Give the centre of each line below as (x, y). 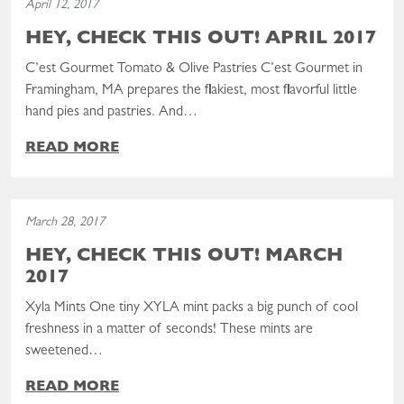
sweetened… (64, 351)
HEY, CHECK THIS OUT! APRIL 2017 (201, 40)
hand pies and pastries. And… (111, 112)
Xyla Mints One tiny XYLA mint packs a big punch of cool (192, 308)
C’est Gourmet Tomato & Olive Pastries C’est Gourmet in (194, 69)
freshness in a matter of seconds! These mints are (169, 330)
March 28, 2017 (65, 223)
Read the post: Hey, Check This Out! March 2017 (153, 209)
